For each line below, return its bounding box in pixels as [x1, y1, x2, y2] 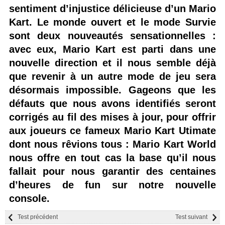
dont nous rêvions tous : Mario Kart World [9, 138, 216, 150]
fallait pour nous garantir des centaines [9, 165, 216, 177]
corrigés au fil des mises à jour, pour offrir [9, 111, 216, 123]
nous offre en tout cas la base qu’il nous [9, 152, 216, 163]
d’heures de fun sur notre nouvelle [9, 179, 216, 190]
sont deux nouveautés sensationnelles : [9, 30, 216, 41]
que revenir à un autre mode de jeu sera [9, 70, 216, 82]
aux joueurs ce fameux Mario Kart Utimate [9, 125, 216, 136]
